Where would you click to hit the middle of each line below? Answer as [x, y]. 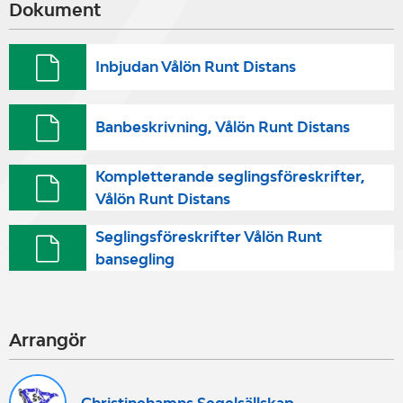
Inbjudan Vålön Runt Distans [195, 67]
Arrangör [48, 340]
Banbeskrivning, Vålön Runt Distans [222, 127]
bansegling [134, 259]
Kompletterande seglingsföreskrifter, [230, 176]
